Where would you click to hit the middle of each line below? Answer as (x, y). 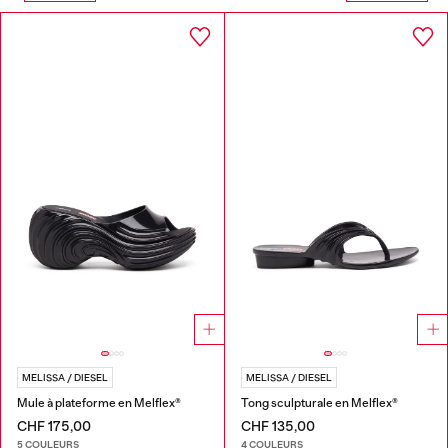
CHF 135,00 (277, 426)
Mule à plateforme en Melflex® (99, 403)
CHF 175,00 (54, 426)
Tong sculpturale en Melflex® (319, 403)
